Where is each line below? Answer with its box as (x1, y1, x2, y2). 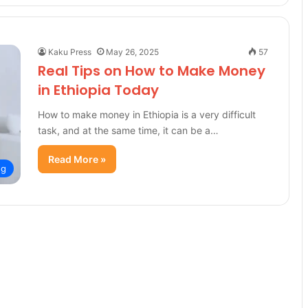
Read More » (48, 153, 106, 165)
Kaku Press (48, 47, 91, 57)
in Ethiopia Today (38, 80, 159, 100)
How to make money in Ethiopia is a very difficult (38, 109, 256, 120)
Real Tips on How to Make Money (38, 61, 265, 80)
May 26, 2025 (106, 47, 159, 57)
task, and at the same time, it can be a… (38, 124, 219, 136)
